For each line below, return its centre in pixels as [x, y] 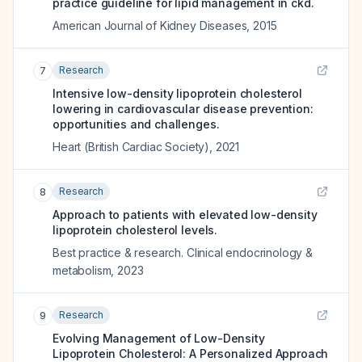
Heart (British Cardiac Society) [131, 147]
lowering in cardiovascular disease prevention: [183, 109]
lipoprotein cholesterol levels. [135, 230]
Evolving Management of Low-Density [159, 338]
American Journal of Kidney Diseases [150, 25]
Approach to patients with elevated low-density [185, 215]
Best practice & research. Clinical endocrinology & [183, 253]
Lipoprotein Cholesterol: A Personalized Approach [191, 354]
